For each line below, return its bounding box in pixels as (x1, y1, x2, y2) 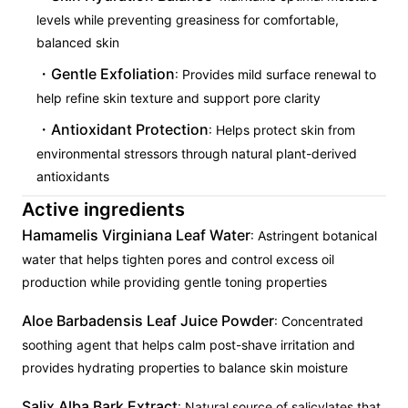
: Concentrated (274, 313, 363, 329)
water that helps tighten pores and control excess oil (22, 251, 334, 267)
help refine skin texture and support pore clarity (36, 90, 321, 106)
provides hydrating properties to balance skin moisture (22, 360, 348, 375)
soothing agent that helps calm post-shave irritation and (22, 337, 355, 352)
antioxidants (36, 168, 109, 184)
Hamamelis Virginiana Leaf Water (22, 226, 250, 244)
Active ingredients (22, 199, 185, 220)
